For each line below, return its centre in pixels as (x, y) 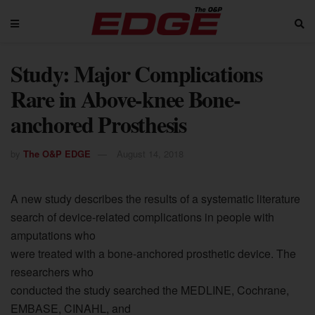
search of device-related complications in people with (142, 217)
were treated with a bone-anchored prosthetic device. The (153, 253)
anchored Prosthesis (98, 124)
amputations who (53, 235)
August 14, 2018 (150, 153)
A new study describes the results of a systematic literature (155, 198)
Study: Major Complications (136, 73)
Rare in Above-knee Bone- (126, 99)
